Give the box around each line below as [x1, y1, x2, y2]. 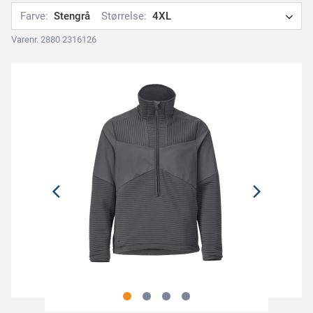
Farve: [20, 10, 48, 22]
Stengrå [54, 10, 90, 22]
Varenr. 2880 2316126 [11, 34, 96, 45]
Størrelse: [101, 10, 147, 22]
